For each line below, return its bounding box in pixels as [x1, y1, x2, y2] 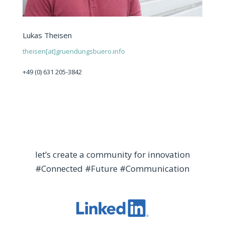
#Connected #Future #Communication [35, 163, 190, 175]
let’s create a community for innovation [35, 149, 190, 161]
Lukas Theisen [22, 30, 72, 41]
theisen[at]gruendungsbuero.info [22, 47, 125, 56]
